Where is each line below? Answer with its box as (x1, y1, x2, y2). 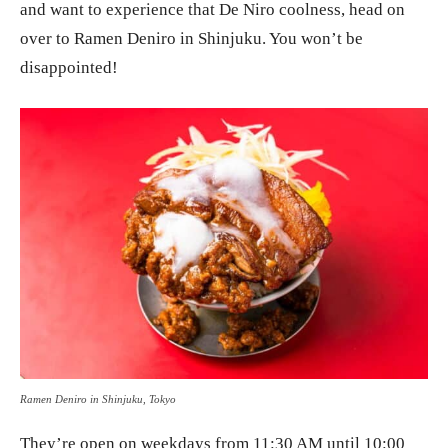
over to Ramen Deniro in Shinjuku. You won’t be (20, 28, 363, 48)
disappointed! (20, 57, 118, 77)
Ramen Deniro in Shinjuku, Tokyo (20, 393, 176, 406)
